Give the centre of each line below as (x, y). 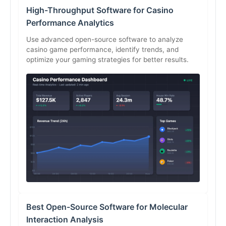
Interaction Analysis (65, 219)
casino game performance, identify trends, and (102, 49)
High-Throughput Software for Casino (100, 10)
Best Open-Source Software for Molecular (107, 207)
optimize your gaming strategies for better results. (107, 59)
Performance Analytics (70, 22)
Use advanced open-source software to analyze (105, 39)
